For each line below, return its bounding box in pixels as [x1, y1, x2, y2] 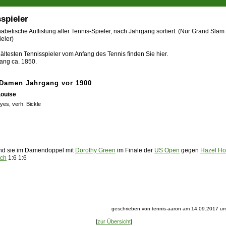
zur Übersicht [97, 218, 131, 224]
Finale [125, 147, 142, 154]
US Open [154, 147, 180, 154]
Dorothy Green [75, 147, 116, 154]
